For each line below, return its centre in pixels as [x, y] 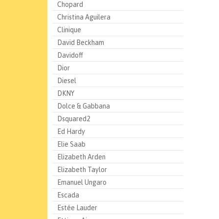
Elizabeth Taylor [82, 170]
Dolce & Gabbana [84, 106]
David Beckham [81, 43]
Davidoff [70, 55]
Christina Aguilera [84, 17]
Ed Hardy [71, 131]
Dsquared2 [74, 119]
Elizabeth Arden [81, 157]
